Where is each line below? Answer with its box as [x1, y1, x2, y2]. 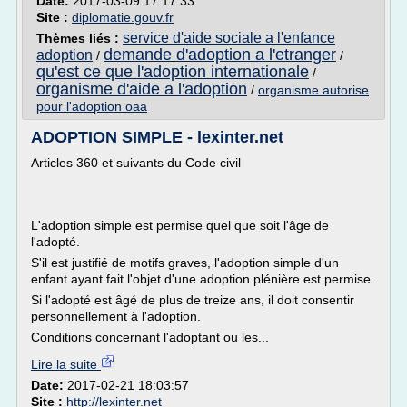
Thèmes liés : [36, 31, 123, 45]
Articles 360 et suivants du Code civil [31, 155, 241, 170]
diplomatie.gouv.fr [72, 10, 174, 25]
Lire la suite [31, 357, 101, 372]
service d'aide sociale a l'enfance [123, 30, 335, 45]
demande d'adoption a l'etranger [104, 45, 336, 64]
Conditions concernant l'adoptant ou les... [31, 330, 269, 344]
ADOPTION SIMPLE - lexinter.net [31, 128, 283, 146]
